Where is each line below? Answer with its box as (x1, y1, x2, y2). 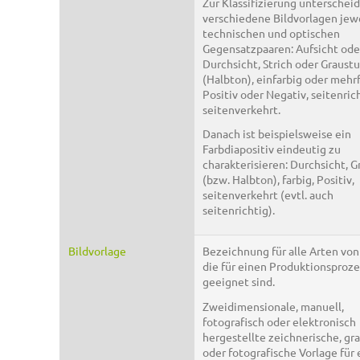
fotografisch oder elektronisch (202, 313, 356, 329)
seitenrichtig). (202, 202, 275, 218)
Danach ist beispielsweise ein (202, 126, 351, 141)
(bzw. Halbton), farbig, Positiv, (202, 172, 354, 187)
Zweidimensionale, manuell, (202, 298, 344, 313)
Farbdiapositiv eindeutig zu (202, 141, 341, 157)
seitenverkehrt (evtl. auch (202, 187, 333, 202)
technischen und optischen (202, 25, 340, 40)
